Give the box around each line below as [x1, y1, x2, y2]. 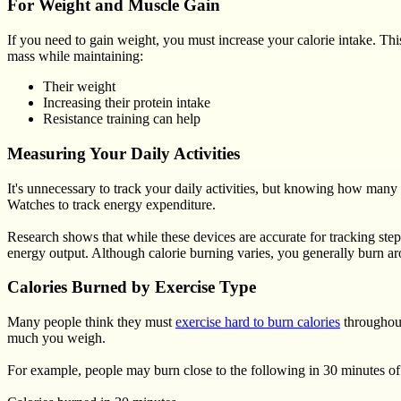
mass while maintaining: [7, 48, 143, 64]
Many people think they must [7, 314, 175, 330]
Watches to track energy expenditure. [7, 196, 216, 212]
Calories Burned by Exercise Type [7, 277, 256, 297]
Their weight [43, 79, 115, 95]
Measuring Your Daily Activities [7, 143, 240, 163]
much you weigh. [7, 330, 106, 346]
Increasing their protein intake [43, 95, 210, 111]
